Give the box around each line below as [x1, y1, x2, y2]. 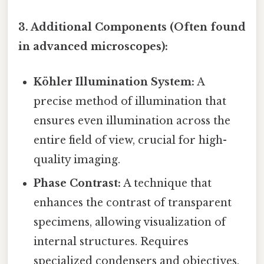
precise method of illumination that [34, 94, 227, 108]
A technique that [121, 176, 212, 190]
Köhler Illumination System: [34, 75, 195, 88]
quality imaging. [34, 153, 121, 166]
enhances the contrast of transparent [34, 196, 232, 209]
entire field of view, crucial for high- [34, 133, 227, 147]
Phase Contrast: [34, 176, 121, 190]
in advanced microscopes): [18, 40, 168, 54]
